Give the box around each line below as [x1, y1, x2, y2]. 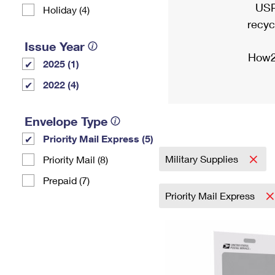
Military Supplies [165, 153, 241, 165]
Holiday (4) [43, 4, 90, 15]
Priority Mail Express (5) [43, 133, 153, 144]
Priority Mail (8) [43, 153, 108, 165]
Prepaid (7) [43, 174, 90, 186]
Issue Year [25, 39, 85, 53]
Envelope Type [25, 114, 107, 128]
